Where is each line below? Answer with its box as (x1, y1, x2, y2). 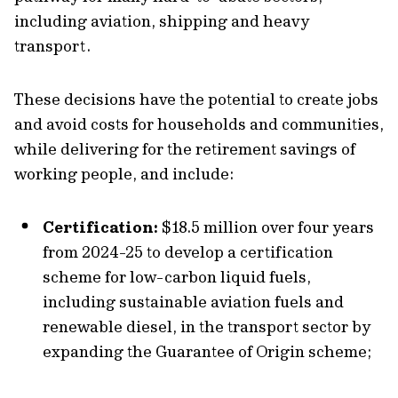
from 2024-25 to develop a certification (43, 242, 333, 262)
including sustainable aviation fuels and (43, 291, 344, 312)
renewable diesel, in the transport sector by (43, 316, 370, 337)
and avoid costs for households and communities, (14, 114, 384, 134)
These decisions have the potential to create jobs (14, 89, 378, 109)
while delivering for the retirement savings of (14, 139, 355, 159)
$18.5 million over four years (158, 217, 374, 237)
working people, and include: (14, 163, 234, 184)
